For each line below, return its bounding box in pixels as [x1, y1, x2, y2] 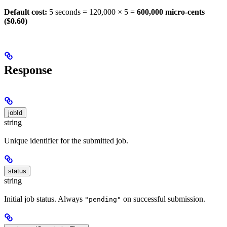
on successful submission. [121, 195, 205, 204]
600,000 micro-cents [137, 7, 205, 16]
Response [4, 63, 52, 77]
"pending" [85, 196, 121, 204]
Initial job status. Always [4, 195, 85, 204]
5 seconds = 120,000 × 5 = [47, 7, 137, 16]
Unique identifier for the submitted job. [4, 136, 128, 145]
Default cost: [4, 7, 47, 16]
